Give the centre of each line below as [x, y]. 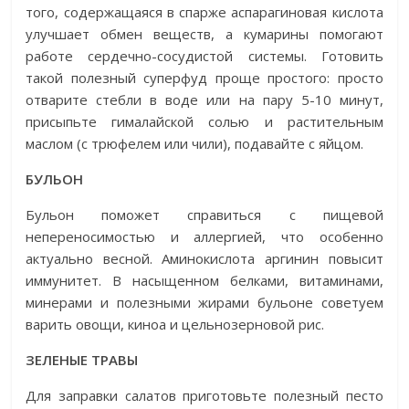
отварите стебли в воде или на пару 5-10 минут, [204, 99]
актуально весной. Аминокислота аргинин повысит [204, 258]
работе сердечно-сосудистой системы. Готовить [204, 55]
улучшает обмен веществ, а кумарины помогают [204, 33]
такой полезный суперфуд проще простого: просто [204, 77]
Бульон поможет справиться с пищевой [204, 214]
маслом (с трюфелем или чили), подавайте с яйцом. [195, 143]
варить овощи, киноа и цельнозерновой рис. [175, 324]
